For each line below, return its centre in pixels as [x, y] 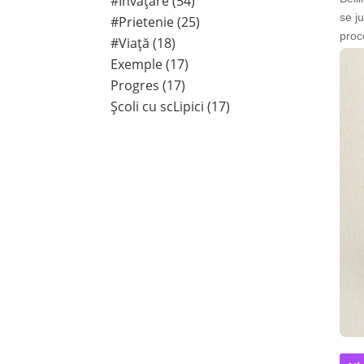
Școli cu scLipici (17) [171, 107]
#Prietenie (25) [156, 22]
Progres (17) [148, 86]
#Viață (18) [143, 43]
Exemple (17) [150, 65]
